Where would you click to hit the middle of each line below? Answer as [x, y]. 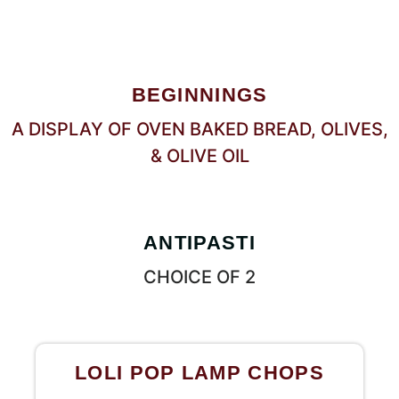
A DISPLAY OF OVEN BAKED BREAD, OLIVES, [199, 129]
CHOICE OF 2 [199, 277]
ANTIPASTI [199, 243]
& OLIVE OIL [199, 156]
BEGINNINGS [199, 95]
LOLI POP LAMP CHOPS [199, 373]
